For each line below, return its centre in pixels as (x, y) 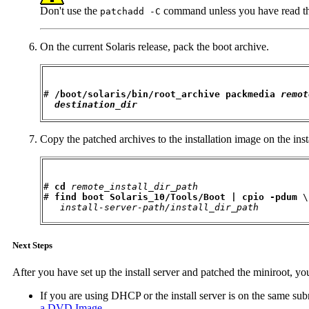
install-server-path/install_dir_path (159, 207)
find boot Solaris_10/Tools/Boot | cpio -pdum (176, 197)
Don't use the (70, 10)
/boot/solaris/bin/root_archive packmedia (168, 94)
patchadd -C (130, 11)
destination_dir (96, 104)
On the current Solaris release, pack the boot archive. (154, 46)
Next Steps (32, 245)
